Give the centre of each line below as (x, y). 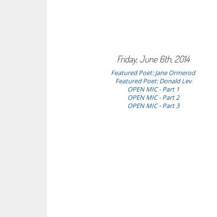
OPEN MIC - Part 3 (153, 106)
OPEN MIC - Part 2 (153, 97)
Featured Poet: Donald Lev (153, 81)
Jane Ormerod (175, 73)
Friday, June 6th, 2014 (153, 59)
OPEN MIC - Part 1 (153, 89)
